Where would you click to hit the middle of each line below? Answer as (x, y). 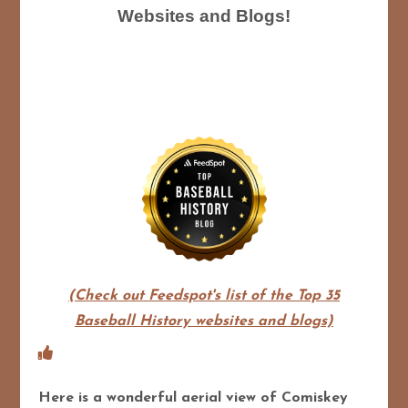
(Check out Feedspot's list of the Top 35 (204, 296)
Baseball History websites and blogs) (204, 321)
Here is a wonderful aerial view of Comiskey (194, 398)
